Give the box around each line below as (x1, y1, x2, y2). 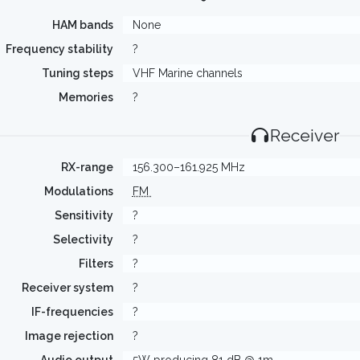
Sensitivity (54, 209, 113, 222)
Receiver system (21, 281, 113, 294)
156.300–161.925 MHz (132, 161, 245, 174)
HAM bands (51, 18, 113, 31)
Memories (58, 91, 113, 104)
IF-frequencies (31, 305, 113, 318)
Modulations (43, 185, 113, 198)
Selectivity (52, 233, 113, 246)
